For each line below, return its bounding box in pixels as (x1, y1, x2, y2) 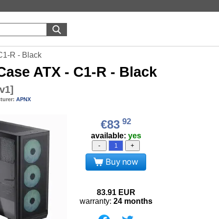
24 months (113, 197, 153, 205)
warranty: (79, 197, 113, 205)
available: (90, 131, 128, 140)
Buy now (106, 157, 138, 167)
